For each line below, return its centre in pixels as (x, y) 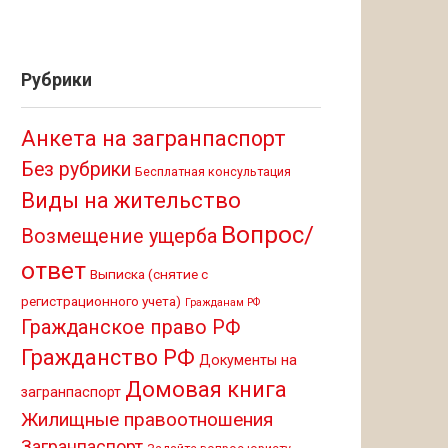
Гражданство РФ (108, 357)
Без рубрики (76, 169)
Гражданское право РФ (131, 327)
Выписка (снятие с (149, 274)
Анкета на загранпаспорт (153, 138)
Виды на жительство (131, 200)
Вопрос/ (267, 235)
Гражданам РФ (222, 302)
